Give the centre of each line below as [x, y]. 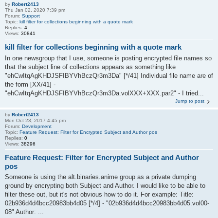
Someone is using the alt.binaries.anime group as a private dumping [100, 177]
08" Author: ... [24, 212]
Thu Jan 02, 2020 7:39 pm [35, 10]
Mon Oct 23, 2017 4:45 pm [35, 120]
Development [37, 126]
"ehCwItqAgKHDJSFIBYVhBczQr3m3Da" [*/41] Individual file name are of [109, 75]
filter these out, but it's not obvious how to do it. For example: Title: [99, 194]
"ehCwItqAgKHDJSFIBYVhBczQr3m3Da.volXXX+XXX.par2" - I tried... [104, 93]
